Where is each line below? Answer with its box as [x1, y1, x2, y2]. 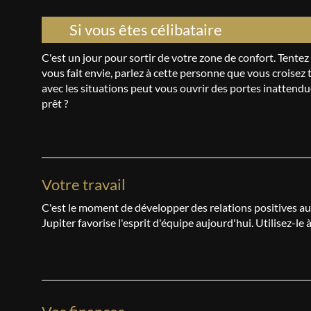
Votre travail [42, 175, 126, 194]
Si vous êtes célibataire [69, 20, 222, 39]
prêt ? [42, 96, 68, 110]
